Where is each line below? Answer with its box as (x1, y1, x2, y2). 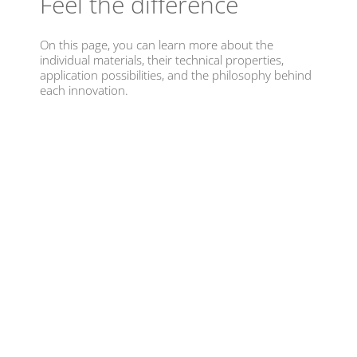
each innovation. (40, 81, 128, 98)
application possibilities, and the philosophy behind (40, 66, 312, 83)
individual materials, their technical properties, (40, 51, 284, 68)
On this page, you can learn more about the (40, 36, 273, 53)
